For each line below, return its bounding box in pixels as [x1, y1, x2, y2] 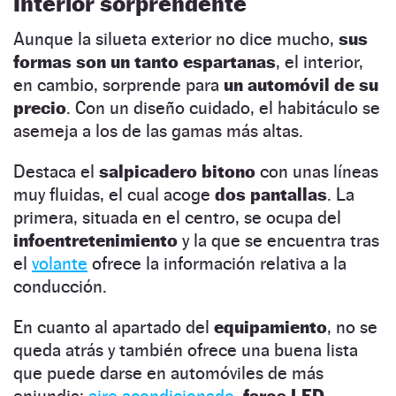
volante [32, 252, 88, 274]
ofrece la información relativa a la [88, 252, 346, 274]
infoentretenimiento [13, 229, 178, 251]
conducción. [13, 275, 107, 297]
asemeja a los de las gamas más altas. [13, 119, 303, 141]
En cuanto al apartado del [13, 316, 214, 338]
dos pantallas [215, 183, 327, 205]
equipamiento [214, 316, 327, 338]
